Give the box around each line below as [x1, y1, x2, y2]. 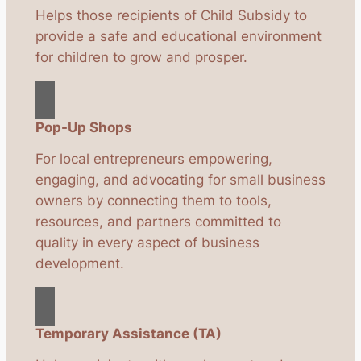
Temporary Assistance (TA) [35, 326, 222, 342]
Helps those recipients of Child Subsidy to [35, 7, 307, 24]
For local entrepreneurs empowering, [35, 151, 272, 168]
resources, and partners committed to [35, 214, 281, 230]
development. [35, 255, 124, 272]
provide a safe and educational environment [35, 28, 322, 45]
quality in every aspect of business [35, 234, 259, 251]
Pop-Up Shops [35, 119, 132, 136]
